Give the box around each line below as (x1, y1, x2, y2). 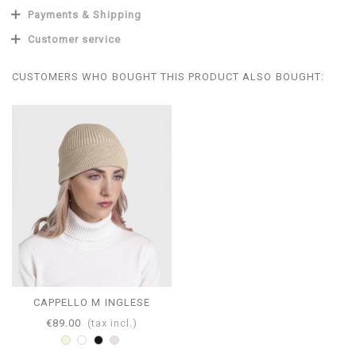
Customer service (28, 33, 121, 45)
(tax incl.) (87, 316, 138, 329)
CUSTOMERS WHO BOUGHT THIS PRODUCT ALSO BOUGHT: (12, 70, 324, 83)
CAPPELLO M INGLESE (33, 296, 150, 309)
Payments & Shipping (28, 8, 141, 21)
